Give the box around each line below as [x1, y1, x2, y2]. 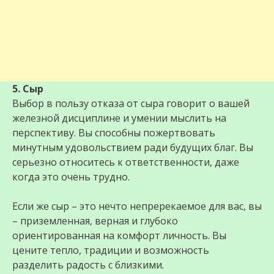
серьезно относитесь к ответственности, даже [12, 155, 239, 169]
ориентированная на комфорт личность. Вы [12, 229, 226, 243]
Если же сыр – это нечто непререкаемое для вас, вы [12, 199, 262, 213]
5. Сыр [12, 82, 43, 96]
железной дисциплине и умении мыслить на [12, 111, 226, 125]
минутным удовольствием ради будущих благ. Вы [12, 141, 253, 155]
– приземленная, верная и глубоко [12, 214, 178, 228]
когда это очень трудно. [12, 170, 130, 184]
